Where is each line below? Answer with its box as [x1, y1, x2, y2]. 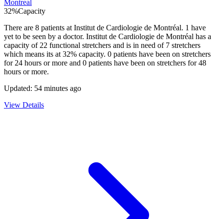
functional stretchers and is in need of [47, 41, 166, 50]
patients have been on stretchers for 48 [87, 59, 206, 67]
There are [4, 23, 35, 32]
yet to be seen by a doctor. [4, 32, 86, 41]
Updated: [4, 84, 34, 93]
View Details [4, 101, 44, 109]
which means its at [4, 50, 63, 59]
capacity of [4, 41, 40, 50]
